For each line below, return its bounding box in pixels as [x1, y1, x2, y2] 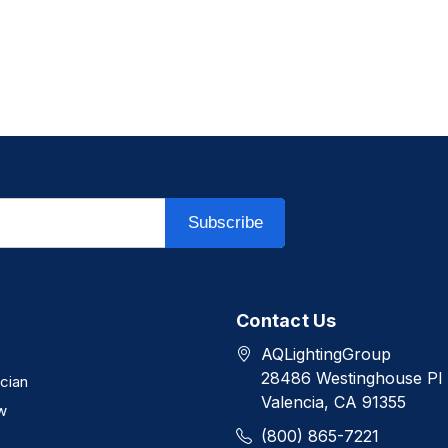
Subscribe [187, 213, 263, 233]
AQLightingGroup [261, 344, 391, 365]
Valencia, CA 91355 [261, 392, 406, 413]
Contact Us [236, 310, 337, 332]
